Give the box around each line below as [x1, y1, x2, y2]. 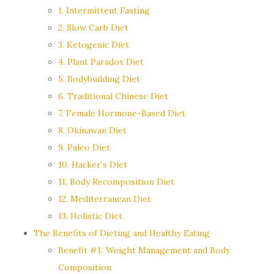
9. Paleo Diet [58, 141, 110, 153]
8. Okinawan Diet [58, 124, 127, 136]
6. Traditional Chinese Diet [58, 90, 168, 102]
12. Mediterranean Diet [58, 193, 151, 204]
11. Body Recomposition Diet [58, 176, 174, 187]
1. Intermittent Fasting [58, 4, 150, 16]
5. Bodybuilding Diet [58, 73, 140, 84]
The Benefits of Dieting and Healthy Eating [34, 227, 210, 239]
